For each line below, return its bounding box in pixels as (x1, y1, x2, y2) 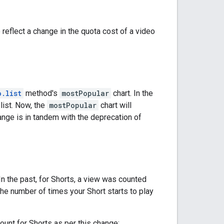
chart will (98, 100, 131, 110)
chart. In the (111, 88, 153, 98)
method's (23, 88, 59, 98)
